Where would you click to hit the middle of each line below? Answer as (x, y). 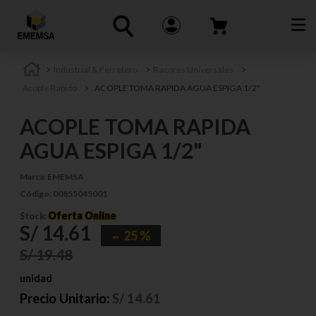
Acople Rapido (49, 88)
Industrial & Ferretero (96, 70)
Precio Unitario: (65, 299)
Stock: (34, 217)
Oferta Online (82, 216)
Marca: (34, 177)
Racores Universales (193, 70)
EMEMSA (66, 177)
